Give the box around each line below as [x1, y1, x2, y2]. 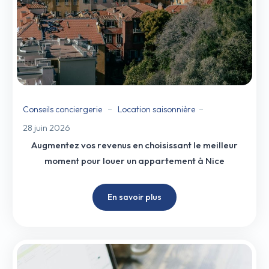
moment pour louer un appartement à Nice [44, 154, 225, 166]
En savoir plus [107, 191, 162, 202]
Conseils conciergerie [23, 103, 102, 115]
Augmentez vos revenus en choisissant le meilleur [31, 139, 238, 151]
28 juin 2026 [23, 122, 70, 133]
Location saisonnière [118, 103, 195, 115]
